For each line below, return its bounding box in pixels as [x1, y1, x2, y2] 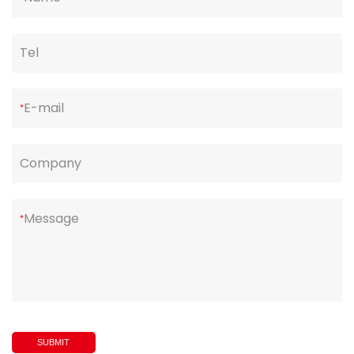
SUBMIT [37, 337, 70, 348]
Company [20, 154, 81, 173]
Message [24, 209, 79, 228]
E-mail [24, 99, 64, 118]
